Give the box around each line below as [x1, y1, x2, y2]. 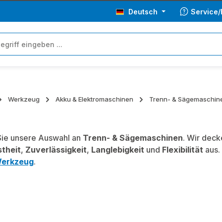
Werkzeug [8, 95, 40, 103]
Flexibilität [162, 145, 203, 155]
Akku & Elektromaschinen [55, 95, 133, 103]
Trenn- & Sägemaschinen [83, 133, 183, 143]
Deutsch [128, 7, 158, 16]
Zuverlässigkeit [25, 145, 87, 155]
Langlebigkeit [91, 145, 144, 155]
